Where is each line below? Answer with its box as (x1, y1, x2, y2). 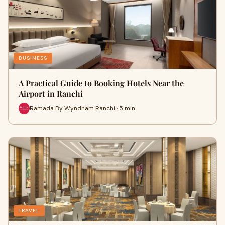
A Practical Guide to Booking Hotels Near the (19, 78, 184, 88)
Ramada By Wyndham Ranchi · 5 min (30, 104, 135, 113)
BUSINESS (19, 55, 47, 61)
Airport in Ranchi (19, 88, 83, 99)
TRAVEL (19, 207, 40, 214)
